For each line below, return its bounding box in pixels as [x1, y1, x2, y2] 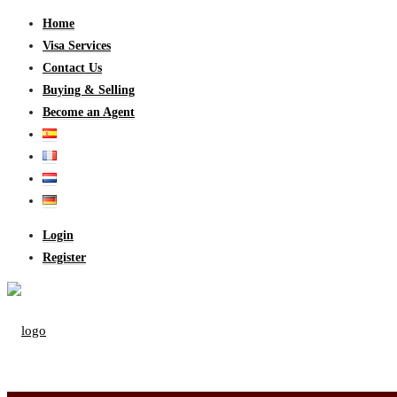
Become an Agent [43, 105, 135, 119]
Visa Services [43, 39, 111, 52]
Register [43, 251, 86, 264]
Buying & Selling [43, 83, 135, 97]
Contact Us [43, 61, 102, 74]
